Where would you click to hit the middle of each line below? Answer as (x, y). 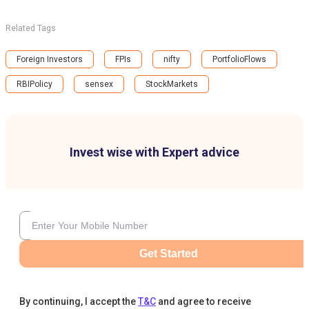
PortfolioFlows (239, 59)
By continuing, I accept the (78, 301)
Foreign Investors (50, 59)
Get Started (168, 253)
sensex (99, 84)
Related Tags (31, 28)
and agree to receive (205, 301)
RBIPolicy (34, 84)
